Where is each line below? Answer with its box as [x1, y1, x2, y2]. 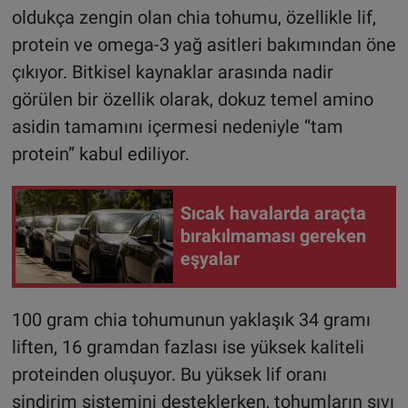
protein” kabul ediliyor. [11, 142, 189, 165]
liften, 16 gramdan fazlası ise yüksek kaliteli [11, 335, 364, 358]
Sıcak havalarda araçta [180, 202, 366, 225]
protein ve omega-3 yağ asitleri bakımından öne [11, 33, 396, 56]
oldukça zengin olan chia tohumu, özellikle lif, [11, 5, 376, 28]
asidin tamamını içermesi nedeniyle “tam [11, 115, 343, 138]
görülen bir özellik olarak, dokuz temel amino [11, 87, 373, 110]
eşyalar [180, 248, 240, 270]
